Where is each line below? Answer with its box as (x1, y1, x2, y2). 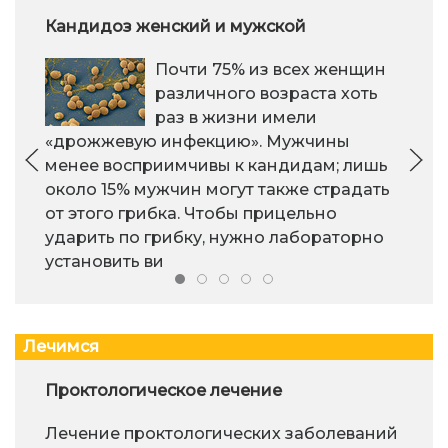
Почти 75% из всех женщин (155, 60, 386, 80)
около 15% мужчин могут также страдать (45, 180, 390, 200)
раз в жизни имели (155, 108, 317, 128)
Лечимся (23, 337, 99, 357)
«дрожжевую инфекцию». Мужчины (45, 132, 350, 152)
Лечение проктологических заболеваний (45, 424, 398, 444)
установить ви (45, 252, 164, 272)
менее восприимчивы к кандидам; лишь (45, 156, 388, 176)
